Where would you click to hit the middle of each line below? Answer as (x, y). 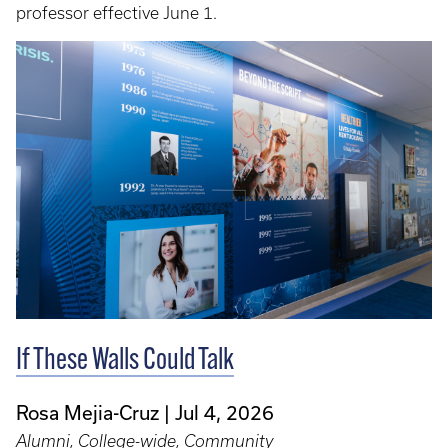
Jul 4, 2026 (224, 412)
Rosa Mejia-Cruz (87, 412)
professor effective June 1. (116, 13)
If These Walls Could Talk (125, 361)
